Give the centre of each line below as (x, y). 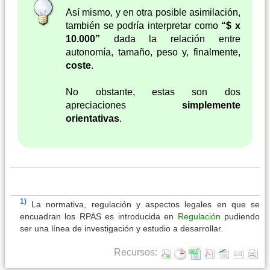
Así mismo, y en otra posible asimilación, (153, 12)
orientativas (93, 118)
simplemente (211, 105)
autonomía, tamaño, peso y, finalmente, (153, 52)
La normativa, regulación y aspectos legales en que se (146, 204)
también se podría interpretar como (144, 25)
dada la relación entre (170, 39)
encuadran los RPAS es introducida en (99, 216)
